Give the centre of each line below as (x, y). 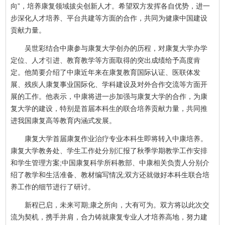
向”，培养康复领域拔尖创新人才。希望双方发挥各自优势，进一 (110, 6)
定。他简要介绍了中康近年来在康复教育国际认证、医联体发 (106, 73)
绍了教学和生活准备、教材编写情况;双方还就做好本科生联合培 (110, 175)
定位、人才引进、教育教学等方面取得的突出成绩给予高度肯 (106, 61)
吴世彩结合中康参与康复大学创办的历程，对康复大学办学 (109, 48)
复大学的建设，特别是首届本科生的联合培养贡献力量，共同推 (109, 109)
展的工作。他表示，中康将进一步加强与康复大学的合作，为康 (109, 97)
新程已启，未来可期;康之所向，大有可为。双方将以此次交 (110, 205)
